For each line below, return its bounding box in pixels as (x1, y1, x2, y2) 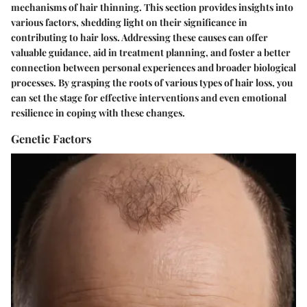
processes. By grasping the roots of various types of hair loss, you (11, 76, 293, 90)
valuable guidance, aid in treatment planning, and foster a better (11, 46, 291, 60)
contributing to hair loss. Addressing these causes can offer (11, 31, 268, 45)
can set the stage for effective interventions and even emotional (11, 91, 286, 105)
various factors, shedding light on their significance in (11, 16, 247, 29)
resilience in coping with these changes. (11, 106, 185, 120)
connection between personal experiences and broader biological (11, 61, 296, 75)
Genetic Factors (11, 131, 92, 147)
